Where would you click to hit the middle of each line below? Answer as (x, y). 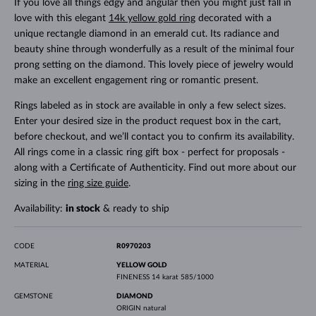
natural (154, 308)
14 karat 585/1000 (182, 277)
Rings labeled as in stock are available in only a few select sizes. (150, 105)
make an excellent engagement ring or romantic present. (136, 80)
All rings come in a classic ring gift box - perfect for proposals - (149, 152)
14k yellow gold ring (152, 18)
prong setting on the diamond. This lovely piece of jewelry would (153, 65)
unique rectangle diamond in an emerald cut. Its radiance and (146, 34)
